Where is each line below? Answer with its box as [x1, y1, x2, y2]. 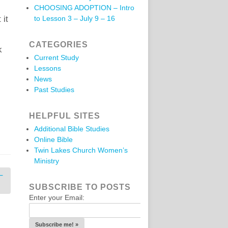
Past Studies [34, 85, 74, 94]
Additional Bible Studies [34, 125, 109, 133]
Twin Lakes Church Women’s [34, 146, 128, 154]
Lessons [34, 64, 61, 72]
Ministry [34, 157, 59, 165]
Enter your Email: [29, 193, 84, 202]
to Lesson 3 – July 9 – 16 [34, 14, 115, 22]
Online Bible [34, 135, 73, 144]
